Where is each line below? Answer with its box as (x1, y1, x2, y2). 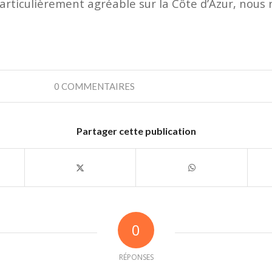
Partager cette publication (76, 125, 196, 137)
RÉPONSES (118, 252, 154, 262)
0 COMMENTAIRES (53, 81, 135, 92)
